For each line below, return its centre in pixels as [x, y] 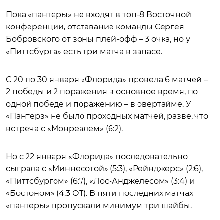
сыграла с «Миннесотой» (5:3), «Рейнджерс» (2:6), [104, 169]
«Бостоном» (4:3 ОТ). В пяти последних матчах [99, 193]
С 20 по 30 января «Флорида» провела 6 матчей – [107, 79]
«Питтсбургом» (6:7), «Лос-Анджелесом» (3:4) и [100, 181]
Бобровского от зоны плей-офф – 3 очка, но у [98, 39]
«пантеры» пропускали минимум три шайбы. [99, 206]
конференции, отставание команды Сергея [95, 27]
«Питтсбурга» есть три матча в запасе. [84, 51]
